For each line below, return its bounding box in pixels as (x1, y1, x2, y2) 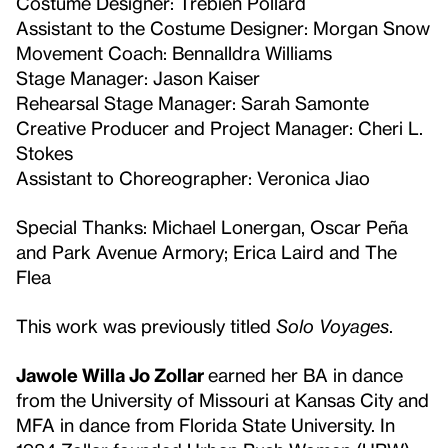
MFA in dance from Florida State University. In (16, 414, 395, 436)
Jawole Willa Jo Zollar (16, 364, 204, 386)
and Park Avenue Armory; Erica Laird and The (16, 241, 397, 263)
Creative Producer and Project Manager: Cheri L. (16, 117, 423, 139)
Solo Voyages (276, 315, 389, 337)
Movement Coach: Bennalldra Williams (16, 42, 332, 64)
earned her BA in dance (208, 364, 403, 386)
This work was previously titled (16, 315, 276, 337)
